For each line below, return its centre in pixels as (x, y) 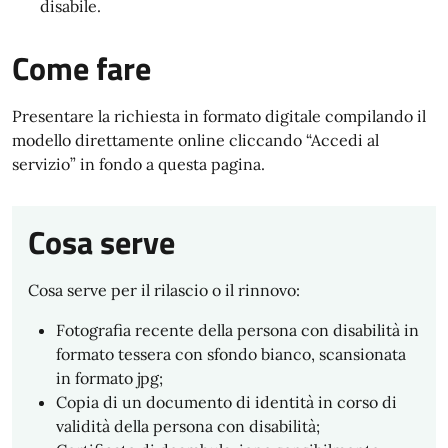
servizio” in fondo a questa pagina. (138, 164)
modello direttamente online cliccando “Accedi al (195, 140)
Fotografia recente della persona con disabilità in (237, 330)
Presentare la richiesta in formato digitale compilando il (219, 116)
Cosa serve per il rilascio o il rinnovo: (164, 290)
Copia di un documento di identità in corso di (226, 402)
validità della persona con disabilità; (188, 426)
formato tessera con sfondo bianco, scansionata (231, 354)
